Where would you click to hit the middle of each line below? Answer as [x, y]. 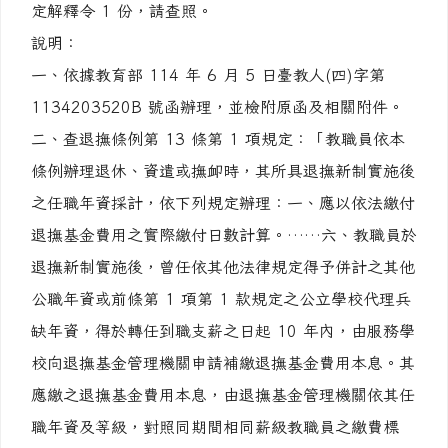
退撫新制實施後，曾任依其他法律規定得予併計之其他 [223, 267]
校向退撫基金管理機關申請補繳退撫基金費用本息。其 [223, 363]
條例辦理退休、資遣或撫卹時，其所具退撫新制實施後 [223, 171]
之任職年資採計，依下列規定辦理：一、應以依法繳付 [223, 203]
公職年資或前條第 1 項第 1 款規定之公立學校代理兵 [221, 299]
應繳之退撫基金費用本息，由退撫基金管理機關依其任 [223, 395]
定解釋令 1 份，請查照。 [122, 11]
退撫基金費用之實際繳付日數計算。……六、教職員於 [224, 235]
